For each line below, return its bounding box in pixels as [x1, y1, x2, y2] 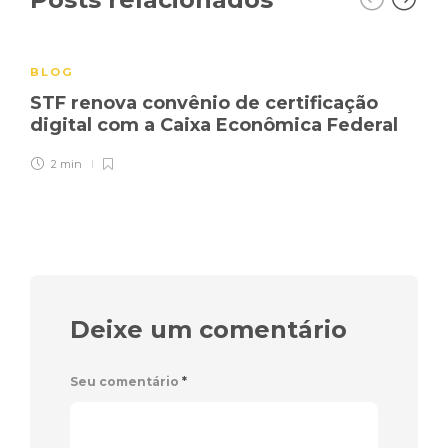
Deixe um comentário [70, 314, 347, 344]
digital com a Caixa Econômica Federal [30, 113, 403, 136]
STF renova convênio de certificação [30, 91, 378, 114]
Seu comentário [70, 373, 182, 389]
